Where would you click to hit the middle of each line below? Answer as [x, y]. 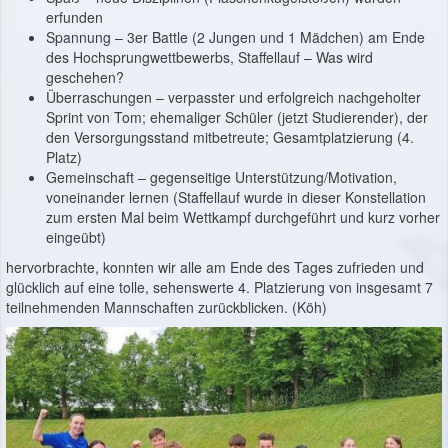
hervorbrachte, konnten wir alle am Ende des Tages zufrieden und [215, 267]
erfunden [74, 17]
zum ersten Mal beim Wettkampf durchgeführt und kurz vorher [243, 217]
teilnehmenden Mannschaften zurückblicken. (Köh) [166, 307]
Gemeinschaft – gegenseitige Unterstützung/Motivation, [221, 177]
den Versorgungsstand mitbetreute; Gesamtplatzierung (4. [230, 137]
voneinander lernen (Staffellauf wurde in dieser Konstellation [236, 197]
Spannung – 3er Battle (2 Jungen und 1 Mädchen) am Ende [235, 37]
